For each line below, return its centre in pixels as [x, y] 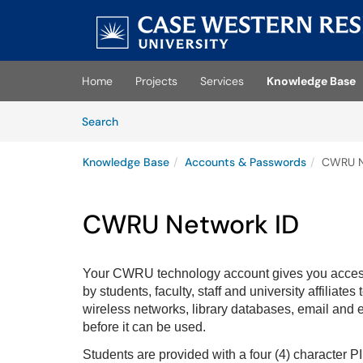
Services [222, 81]
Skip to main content [60, 14]
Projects [156, 81]
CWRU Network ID [191, 224]
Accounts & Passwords [246, 162]
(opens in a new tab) [149, 56]
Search [100, 122]
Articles [138, 121]
